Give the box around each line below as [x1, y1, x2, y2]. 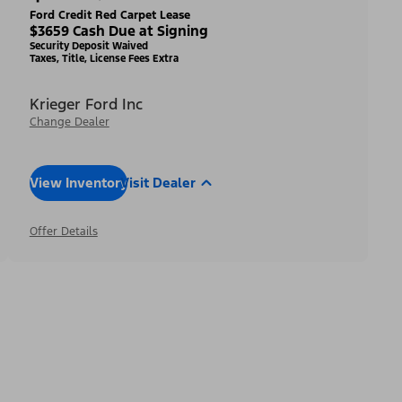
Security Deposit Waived [29, 39, 148, 52]
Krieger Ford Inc [29, 93, 143, 114]
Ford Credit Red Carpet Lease [29, 7, 190, 22]
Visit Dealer [119, 173, 196, 191]
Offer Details [29, 223, 98, 239]
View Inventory [29, 173, 127, 191]
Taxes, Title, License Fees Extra [29, 51, 179, 65]
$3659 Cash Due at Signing [29, 22, 208, 39]
